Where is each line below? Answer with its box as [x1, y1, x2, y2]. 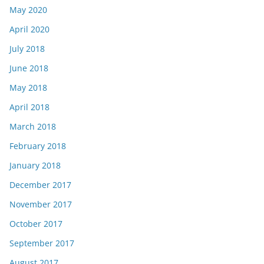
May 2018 [9, 82, 47, 94]
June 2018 [9, 62, 48, 74]
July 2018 [9, 43, 45, 55]
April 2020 [9, 24, 49, 35]
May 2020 [9, 4, 47, 16]
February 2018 [9, 140, 66, 152]
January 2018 [9, 160, 61, 171]
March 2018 [9, 121, 56, 133]
